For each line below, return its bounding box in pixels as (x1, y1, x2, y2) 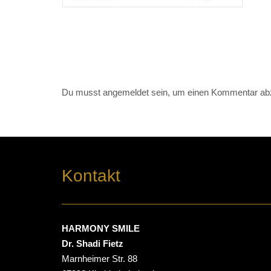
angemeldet (103, 87, 149, 97)
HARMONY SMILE (62, 223, 140, 233)
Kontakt (62, 166, 120, 185)
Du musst (62, 87, 103, 97)
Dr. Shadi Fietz (62, 238, 123, 249)
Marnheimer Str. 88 (62, 253, 137, 264)
